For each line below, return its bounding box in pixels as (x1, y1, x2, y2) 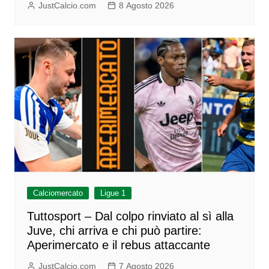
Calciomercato (32, 188, 83, 198)
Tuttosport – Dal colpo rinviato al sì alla (26, 209, 234, 223)
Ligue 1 (100, 188, 125, 198)
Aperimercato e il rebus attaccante (26, 238, 210, 252)
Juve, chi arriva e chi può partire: (26, 223, 202, 237)
